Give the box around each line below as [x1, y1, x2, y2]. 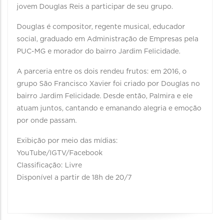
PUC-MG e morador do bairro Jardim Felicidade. [17, 48, 182, 55]
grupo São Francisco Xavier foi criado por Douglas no [17, 81, 200, 87]
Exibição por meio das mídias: [17, 137, 118, 144]
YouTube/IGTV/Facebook [17, 150, 103, 157]
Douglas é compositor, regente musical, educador [17, 24, 185, 30]
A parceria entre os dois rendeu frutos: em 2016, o [17, 68, 187, 75]
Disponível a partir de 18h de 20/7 [17, 174, 132, 181]
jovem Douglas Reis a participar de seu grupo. [17, 3, 175, 10]
